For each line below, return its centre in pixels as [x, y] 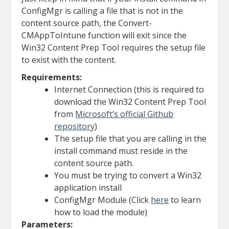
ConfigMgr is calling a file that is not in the [102, 11]
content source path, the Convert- [87, 23]
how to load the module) [101, 212]
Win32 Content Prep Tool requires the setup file [114, 48]
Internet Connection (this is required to [129, 90]
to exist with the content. [69, 60]
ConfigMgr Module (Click [103, 200]
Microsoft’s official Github [124, 114]
